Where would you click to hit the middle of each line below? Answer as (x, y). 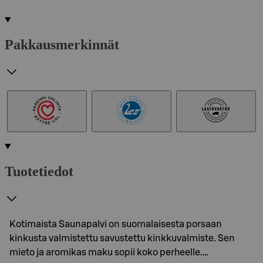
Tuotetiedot (39, 171)
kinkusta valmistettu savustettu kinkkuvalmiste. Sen (122, 238)
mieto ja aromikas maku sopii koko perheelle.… (109, 252)
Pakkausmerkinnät (62, 44)
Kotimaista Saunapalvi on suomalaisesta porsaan (116, 224)
